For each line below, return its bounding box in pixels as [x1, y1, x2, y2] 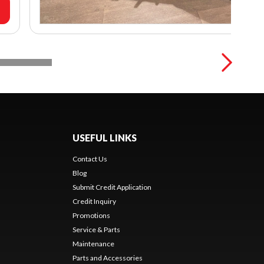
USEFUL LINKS [72, 131, 137, 143]
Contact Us [72, 154, 107, 163]
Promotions [72, 210, 110, 220]
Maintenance [72, 239, 114, 248]
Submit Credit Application [72, 182, 151, 192]
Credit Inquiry [72, 196, 116, 206]
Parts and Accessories [72, 253, 143, 262]
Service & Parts [72, 225, 120, 234]
